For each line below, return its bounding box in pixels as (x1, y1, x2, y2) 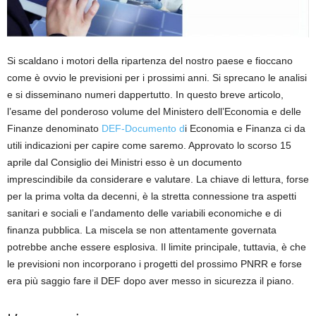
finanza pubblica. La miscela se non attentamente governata (7, 224, 276, 236)
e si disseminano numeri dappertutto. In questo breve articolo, (7, 88, 284, 100)
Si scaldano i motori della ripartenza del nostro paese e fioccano (7, 54, 293, 66)
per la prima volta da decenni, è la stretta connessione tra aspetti (7, 190, 296, 202)
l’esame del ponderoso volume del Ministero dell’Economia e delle (7, 105, 301, 117)
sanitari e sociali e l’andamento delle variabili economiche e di (7, 207, 281, 219)
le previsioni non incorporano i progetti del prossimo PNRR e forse (7, 257, 302, 269)
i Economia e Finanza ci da (185, 122, 305, 134)
